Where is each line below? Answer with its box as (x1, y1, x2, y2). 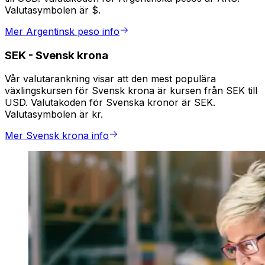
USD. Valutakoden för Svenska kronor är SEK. (5, 96, 215, 109)
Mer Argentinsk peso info (5, 25, 119, 38)
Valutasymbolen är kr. (5, 108, 103, 121)
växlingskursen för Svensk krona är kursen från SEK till (5, 85, 257, 97)
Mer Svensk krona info (5, 130, 109, 142)
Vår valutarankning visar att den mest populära (5, 73, 216, 85)
